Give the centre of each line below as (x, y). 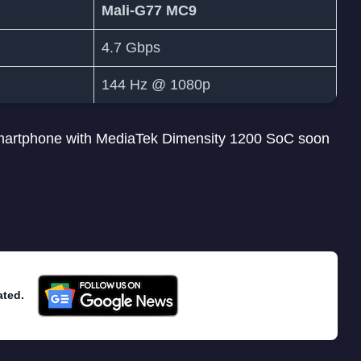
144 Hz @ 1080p (156, 85)
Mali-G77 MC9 (149, 11)
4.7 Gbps (131, 48)
